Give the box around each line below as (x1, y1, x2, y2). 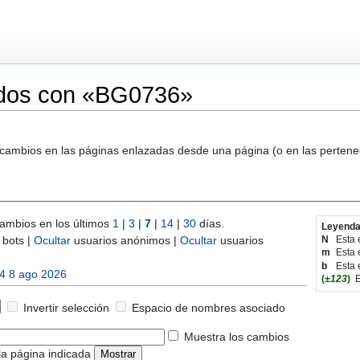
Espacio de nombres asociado (132, 301, 285, 314)
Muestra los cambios (184, 329, 289, 343)
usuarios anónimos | (71, 233, 180, 247)
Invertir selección (23, 301, 109, 314)
